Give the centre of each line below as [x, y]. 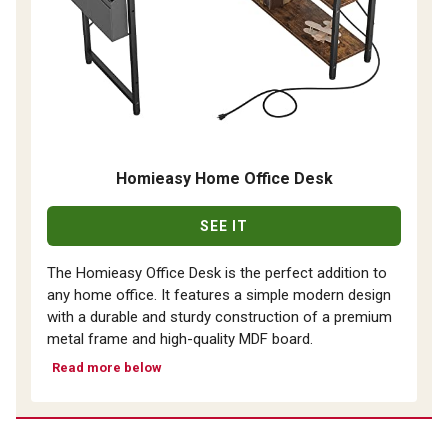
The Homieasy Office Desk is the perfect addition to [217, 272]
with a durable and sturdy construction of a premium [219, 316]
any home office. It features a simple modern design [219, 294]
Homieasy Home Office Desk [224, 178]
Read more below [107, 367]
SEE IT [224, 225]
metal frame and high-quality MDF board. [180, 338]
